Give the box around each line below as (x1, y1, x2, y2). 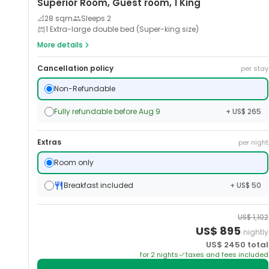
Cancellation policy (37, 63, 114, 74)
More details (37, 40, 83, 50)
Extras (37, 137, 62, 148)
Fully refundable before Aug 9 (54, 106, 161, 117)
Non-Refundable (54, 83, 116, 94)
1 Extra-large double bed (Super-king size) (46, 24, 199, 35)
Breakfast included (64, 180, 134, 191)
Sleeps (81, 13, 107, 24)
